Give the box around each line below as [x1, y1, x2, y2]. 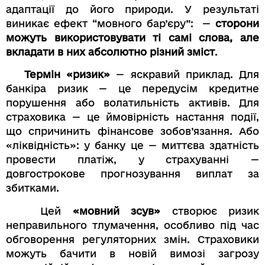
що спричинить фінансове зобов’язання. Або [6, 125, 259, 137]
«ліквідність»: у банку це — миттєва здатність [6, 140, 259, 151]
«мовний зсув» [72, 205, 161, 216]
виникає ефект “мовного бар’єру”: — [6, 17, 215, 29]
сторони [215, 17, 259, 29]
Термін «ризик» [6, 69, 110, 80]
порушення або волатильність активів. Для [6, 97, 259, 109]
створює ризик [160, 205, 260, 216]
